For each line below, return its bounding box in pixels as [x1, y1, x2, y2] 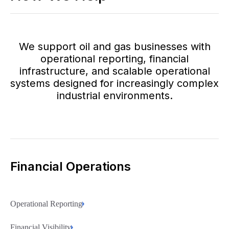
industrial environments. [56, 89, 173, 102]
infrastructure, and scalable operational [19, 65, 210, 77]
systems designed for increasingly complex [10, 77, 219, 89]
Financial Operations [10, 159, 131, 174]
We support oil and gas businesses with [18, 40, 211, 53]
